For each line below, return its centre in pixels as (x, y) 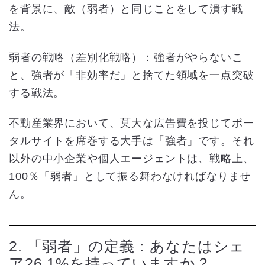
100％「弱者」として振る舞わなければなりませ (130, 177)
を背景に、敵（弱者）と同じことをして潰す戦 (126, 9)
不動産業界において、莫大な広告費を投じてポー (132, 123)
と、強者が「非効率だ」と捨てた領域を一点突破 (132, 75)
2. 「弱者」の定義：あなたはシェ (127, 246)
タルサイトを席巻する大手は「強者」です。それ (132, 141)
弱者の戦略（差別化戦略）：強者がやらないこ (126, 57)
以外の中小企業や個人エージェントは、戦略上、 (132, 159)
